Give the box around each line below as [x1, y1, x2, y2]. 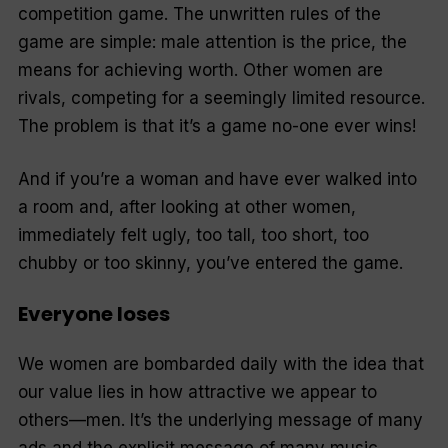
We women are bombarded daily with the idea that [17, 354, 424, 375]
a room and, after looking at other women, [17, 197, 356, 218]
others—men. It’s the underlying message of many [17, 410, 423, 431]
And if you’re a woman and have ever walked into [17, 169, 417, 190]
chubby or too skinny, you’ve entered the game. [17, 253, 403, 274]
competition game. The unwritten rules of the [17, 3, 381, 24]
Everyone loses [17, 299, 170, 328]
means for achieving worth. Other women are [17, 59, 383, 80]
